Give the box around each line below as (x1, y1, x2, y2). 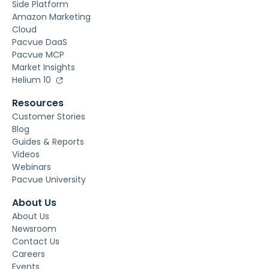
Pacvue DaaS (12, 36, 67, 49)
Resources (12, 96, 64, 110)
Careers (12, 248, 45, 261)
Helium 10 (12, 74, 51, 86)
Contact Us (12, 235, 59, 248)
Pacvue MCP (12, 49, 64, 61)
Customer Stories (12, 110, 85, 123)
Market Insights (12, 61, 75, 74)
